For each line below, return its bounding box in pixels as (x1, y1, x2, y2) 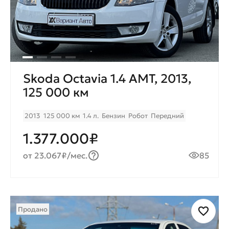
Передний (151, 111, 184, 120)
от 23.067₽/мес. (23, 150, 88, 161)
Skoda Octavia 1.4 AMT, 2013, (23, 71, 191, 86)
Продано (18, 204, 48, 214)
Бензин (102, 111, 125, 120)
